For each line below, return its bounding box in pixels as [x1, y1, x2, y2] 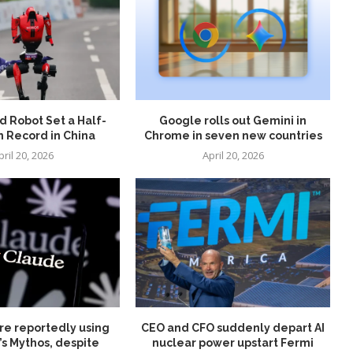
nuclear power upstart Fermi [152, 336, 314, 350]
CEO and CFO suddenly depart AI [141, 321, 325, 335]
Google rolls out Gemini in [159, 113, 307, 127]
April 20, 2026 [202, 147, 264, 162]
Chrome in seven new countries [143, 128, 322, 142]
